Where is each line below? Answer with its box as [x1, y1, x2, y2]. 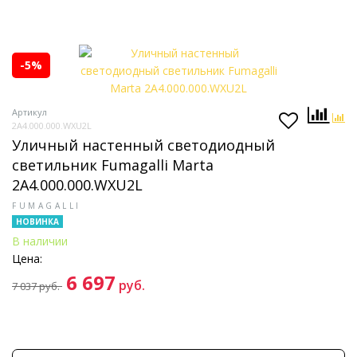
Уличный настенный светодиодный [12, 135, 275, 155]
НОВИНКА [16, 216, 59, 227]
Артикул [12, 106, 47, 118]
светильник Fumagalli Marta [12, 155, 214, 175]
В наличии [12, 233, 68, 249]
